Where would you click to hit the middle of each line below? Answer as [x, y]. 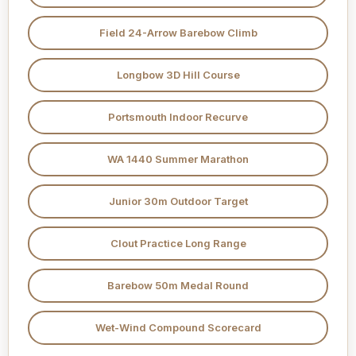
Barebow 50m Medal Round [178, 286]
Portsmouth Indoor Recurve [178, 117]
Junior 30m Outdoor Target [178, 201]
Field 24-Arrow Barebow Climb [178, 33]
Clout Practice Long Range [178, 244]
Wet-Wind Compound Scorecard [178, 328]
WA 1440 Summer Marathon [178, 159]
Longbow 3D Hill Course [178, 75]
